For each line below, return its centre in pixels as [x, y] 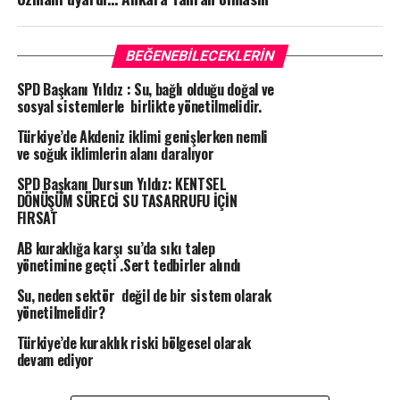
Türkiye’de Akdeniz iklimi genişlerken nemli [142, 137]
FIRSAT [37, 218]
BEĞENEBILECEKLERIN [200, 56]
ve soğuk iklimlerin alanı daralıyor [115, 154]
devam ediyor [55, 360]
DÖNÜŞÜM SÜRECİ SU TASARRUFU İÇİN [127, 201]
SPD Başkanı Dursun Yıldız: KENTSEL [121, 184]
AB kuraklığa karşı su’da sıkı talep [116, 249]
